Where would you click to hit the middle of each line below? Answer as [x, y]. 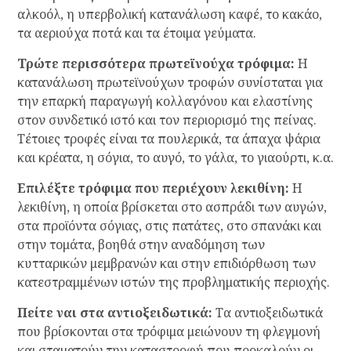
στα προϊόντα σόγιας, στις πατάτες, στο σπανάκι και [169, 226]
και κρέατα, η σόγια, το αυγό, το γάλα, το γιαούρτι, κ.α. [175, 158]
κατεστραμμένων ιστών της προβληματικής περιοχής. [173, 282]
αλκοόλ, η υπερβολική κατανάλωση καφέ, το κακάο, [169, 14]
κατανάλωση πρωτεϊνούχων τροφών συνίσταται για [170, 83]
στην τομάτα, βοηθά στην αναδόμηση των [141, 245]
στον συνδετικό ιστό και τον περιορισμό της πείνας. [166, 120]
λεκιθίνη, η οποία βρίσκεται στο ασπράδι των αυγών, [172, 207]
